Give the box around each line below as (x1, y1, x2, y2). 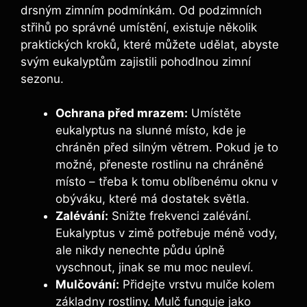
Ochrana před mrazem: (56, 106, 188, 121)
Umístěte (188, 106, 241, 121)
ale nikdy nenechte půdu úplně (56, 243, 225, 258)
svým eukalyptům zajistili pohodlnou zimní (21, 54, 251, 69)
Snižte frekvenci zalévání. (108, 209, 251, 223)
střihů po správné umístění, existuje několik (21, 20, 257, 34)
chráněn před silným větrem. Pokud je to (56, 140, 278, 155)
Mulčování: (56, 278, 119, 292)
